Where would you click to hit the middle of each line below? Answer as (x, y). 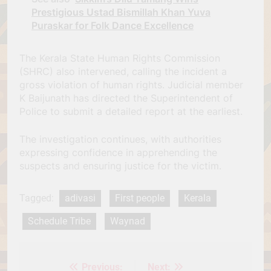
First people (140, 198)
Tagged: (38, 198)
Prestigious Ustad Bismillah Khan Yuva (121, 12)
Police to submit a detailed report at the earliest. (131, 112)
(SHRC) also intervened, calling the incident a (123, 72)
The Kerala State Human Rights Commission (120, 58)
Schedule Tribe (59, 221)
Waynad (128, 221)
